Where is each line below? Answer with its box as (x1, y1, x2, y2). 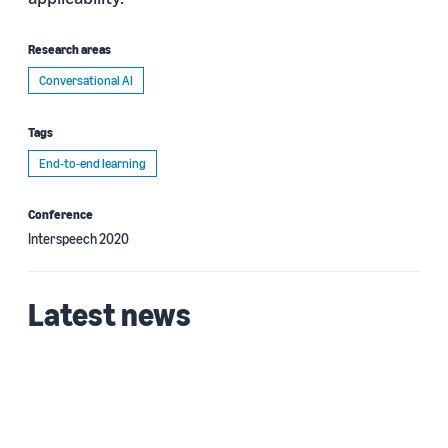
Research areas (28, 41, 111, 57)
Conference (28, 206, 93, 222)
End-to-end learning (39, 155, 146, 171)
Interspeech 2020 (28, 230, 129, 247)
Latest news (28, 295, 191, 333)
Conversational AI (39, 72, 133, 88)
